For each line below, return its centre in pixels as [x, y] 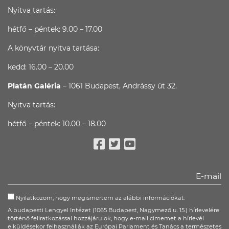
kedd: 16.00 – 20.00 [41, 67]
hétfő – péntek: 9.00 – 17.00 [55, 29]
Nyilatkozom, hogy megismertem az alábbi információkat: [100, 198]
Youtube [156, 159]
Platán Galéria [35, 86]
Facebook [130, 159]
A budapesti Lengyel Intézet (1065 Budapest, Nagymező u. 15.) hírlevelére [113, 210]
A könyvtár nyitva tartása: [53, 48]
